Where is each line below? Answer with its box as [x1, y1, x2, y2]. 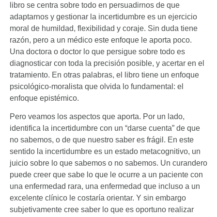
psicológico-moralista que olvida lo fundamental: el [10, 82, 184, 91]
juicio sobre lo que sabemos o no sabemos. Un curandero [10, 158, 207, 167]
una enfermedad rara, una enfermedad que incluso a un [10, 182, 200, 190]
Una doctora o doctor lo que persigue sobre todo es [10, 47, 185, 56]
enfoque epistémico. [10, 93, 79, 102]
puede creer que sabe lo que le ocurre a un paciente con [10, 170, 203, 179]
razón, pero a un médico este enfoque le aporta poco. [10, 35, 192, 44]
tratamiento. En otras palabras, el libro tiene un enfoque [10, 70, 199, 79]
